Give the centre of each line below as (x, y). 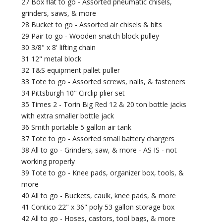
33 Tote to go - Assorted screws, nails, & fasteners (104, 82)
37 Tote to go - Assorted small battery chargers (98, 139)
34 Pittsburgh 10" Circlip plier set (73, 93)
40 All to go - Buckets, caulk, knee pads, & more (99, 196)
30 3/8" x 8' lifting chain (59, 48)
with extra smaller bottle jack (68, 116)
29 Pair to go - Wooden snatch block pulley (90, 36)
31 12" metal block (52, 59)
